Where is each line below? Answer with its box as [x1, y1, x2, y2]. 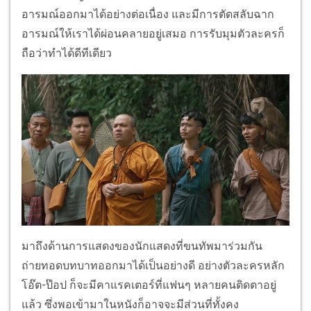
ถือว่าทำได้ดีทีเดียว [22, 47, 112, 60]
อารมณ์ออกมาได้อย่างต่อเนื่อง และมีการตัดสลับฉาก [22, 8, 274, 22]
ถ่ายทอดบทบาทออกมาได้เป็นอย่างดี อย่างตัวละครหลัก [22, 258, 285, 272]
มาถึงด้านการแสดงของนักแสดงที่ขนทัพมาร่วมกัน [22, 239, 262, 253]
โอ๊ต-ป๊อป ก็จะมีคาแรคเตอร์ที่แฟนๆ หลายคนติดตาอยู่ [22, 278, 276, 292]
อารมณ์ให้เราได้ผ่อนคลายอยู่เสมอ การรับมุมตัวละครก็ [22, 27, 285, 41]
